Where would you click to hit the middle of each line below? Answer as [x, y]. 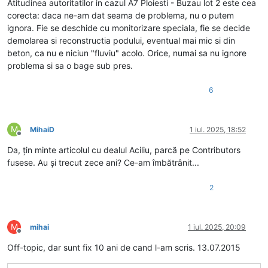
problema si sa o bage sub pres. [70, 65]
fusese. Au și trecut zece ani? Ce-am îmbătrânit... [103, 162]
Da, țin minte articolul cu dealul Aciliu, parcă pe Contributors [124, 150]
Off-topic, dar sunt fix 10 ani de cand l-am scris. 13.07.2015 [124, 247]
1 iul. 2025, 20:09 [217, 227]
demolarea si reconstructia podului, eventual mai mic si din [121, 40]
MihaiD [42, 129]
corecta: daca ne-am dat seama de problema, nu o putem [121, 15]
